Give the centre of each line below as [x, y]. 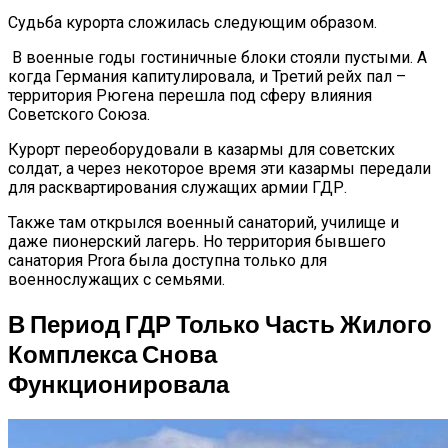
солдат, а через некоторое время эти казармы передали [219, 169]
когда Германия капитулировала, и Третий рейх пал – [207, 77]
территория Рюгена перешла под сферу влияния [190, 96]
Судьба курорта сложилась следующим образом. [192, 23]
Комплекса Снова [112, 354]
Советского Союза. [79, 115]
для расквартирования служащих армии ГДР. [177, 188]
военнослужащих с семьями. [116, 280]
